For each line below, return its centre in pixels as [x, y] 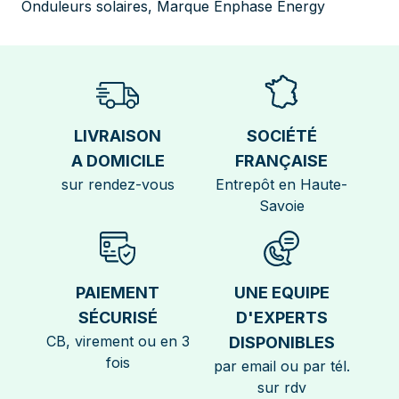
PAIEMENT [118, 293]
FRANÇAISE [281, 161]
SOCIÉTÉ [281, 136]
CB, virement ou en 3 [118, 342]
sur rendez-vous [118, 185]
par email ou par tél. [281, 366]
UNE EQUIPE [281, 293]
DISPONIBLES [281, 343]
